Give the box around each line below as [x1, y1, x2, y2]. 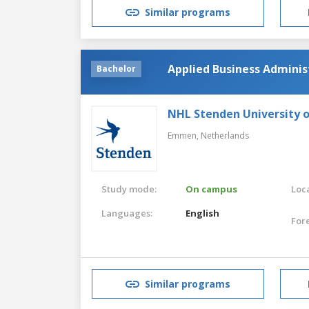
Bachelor [97, 62, 136, 74]
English [186, 206, 220, 219]
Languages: [101, 206, 152, 219]
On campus [186, 182, 238, 195]
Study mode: [101, 182, 157, 195]
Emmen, [168, 129, 201, 141]
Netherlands [201, 129, 249, 141]
